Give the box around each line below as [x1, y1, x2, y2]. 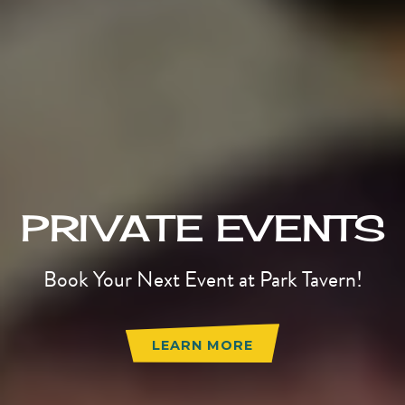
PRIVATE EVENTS [20, 205, 385, 250]
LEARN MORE [152, 336, 253, 353]
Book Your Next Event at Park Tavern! [42, 262, 363, 295]
